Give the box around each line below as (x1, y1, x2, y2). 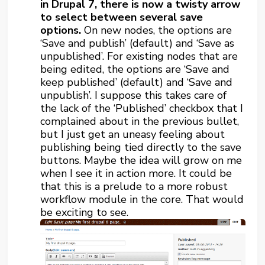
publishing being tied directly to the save (40, 140, 242, 154)
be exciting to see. (40, 205, 129, 219)
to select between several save (40, 10, 203, 24)
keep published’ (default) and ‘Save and (40, 75, 233, 89)
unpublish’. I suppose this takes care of (40, 88, 227, 102)
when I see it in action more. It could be (40, 166, 232, 180)
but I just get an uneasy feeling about (40, 127, 225, 141)
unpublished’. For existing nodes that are (40, 49, 238, 63)
